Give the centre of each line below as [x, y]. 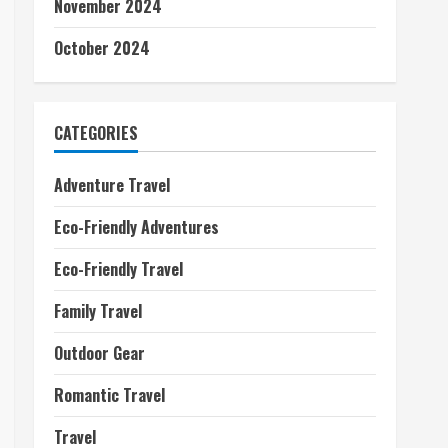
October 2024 [102, 48]
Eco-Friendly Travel [118, 269]
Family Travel [98, 311]
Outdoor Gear [99, 353]
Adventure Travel [112, 185]
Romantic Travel [109, 395]
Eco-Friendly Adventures [136, 227]
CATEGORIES [96, 133]
